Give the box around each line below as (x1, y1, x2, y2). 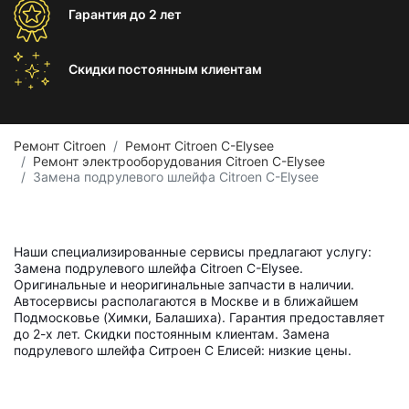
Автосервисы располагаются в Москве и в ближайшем (14, 293, 359, 309)
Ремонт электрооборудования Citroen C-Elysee (33, 153, 325, 169)
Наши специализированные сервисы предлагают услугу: (14, 244, 372, 259)
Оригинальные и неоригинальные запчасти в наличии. (14, 277, 354, 292)
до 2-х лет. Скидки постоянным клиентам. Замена (14, 326, 330, 341)
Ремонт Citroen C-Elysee (125, 138, 274, 153)
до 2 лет (130, 6, 182, 22)
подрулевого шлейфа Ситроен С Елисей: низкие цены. (14, 342, 351, 358)
